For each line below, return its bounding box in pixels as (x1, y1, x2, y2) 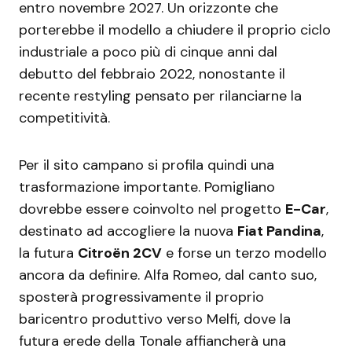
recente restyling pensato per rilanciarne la (19, 86, 302, 105)
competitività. (19, 108, 110, 127)
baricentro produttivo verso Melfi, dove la (19, 309, 291, 328)
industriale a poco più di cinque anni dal (19, 42, 277, 61)
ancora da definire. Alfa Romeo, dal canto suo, (19, 265, 317, 284)
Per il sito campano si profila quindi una (19, 155, 274, 174)
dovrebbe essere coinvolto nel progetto (19, 199, 285, 218)
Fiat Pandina (237, 221, 321, 240)
